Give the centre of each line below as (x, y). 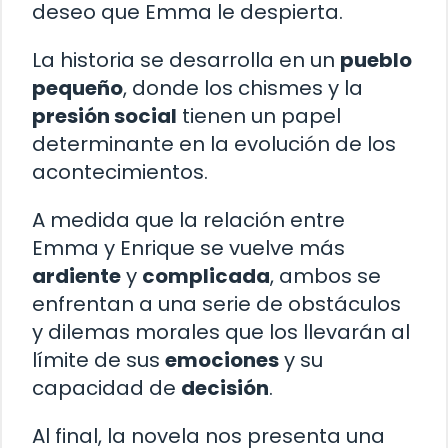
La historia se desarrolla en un (186, 59)
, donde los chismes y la (243, 87)
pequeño (77, 87)
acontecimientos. (120, 171)
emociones (222, 359)
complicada (206, 275)
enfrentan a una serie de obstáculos (216, 303)
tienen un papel (259, 115)
